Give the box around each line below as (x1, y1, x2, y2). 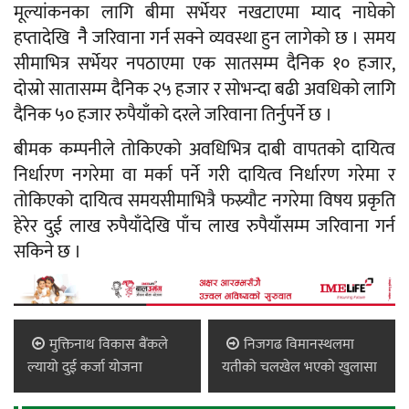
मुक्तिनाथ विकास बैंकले (49, 331, 168, 357)
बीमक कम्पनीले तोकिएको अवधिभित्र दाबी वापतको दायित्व (14, 133, 395, 165)
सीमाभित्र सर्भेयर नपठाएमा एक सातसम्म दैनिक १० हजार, (14, 47, 395, 79)
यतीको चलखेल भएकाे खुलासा (222, 354, 378, 380)
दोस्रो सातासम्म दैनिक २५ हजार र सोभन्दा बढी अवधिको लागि (14, 73, 395, 105)
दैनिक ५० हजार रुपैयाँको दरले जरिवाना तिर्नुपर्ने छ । (14, 99, 332, 131)
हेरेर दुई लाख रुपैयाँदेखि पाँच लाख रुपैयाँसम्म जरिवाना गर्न (14, 210, 395, 242)
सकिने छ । (14, 236, 81, 267)
